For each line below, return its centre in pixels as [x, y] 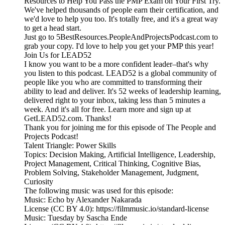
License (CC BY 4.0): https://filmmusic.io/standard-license [117, 209]
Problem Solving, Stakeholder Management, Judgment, [111, 173]
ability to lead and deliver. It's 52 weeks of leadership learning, [123, 91]
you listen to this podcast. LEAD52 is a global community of [120, 73]
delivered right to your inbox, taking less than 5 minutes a [115, 100]
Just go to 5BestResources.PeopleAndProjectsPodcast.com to [121, 37]
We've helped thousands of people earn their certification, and [121, 10]
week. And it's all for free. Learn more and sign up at [107, 109]
